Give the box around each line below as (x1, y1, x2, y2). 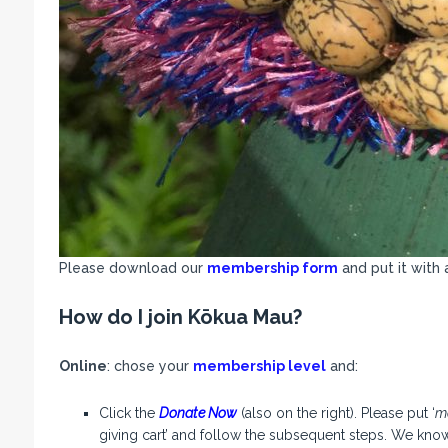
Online (58, 358, 107, 375)
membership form (206, 260, 338, 277)
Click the (98, 405, 159, 422)
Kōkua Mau (187, 305, 293, 330)
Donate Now (158, 405, 237, 422)
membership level (192, 358, 326, 375)
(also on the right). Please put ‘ (236, 405, 435, 422)
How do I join (58, 305, 188, 330)
